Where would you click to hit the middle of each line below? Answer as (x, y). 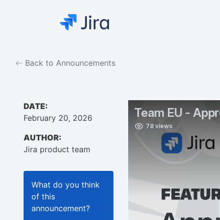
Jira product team (57, 150)
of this (43, 197)
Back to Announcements (69, 63)
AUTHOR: (42, 138)
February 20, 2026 (58, 118)
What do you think (66, 185)
